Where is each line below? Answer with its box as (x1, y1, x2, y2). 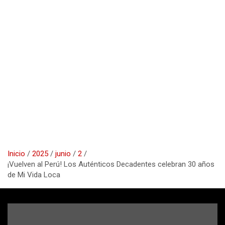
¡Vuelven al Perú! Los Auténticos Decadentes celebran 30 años (8, 159, 214, 169)
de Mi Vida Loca (8, 170, 60, 179)
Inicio (8, 149, 25, 158)
